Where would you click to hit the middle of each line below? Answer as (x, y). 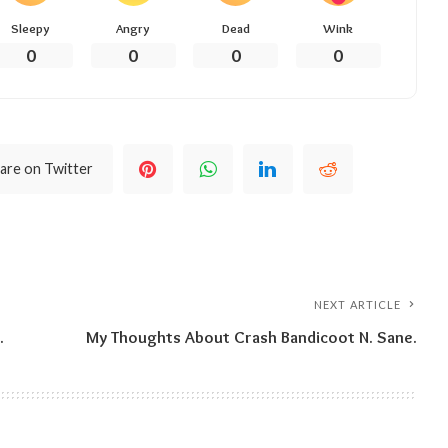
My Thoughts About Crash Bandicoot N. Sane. (252, 336)
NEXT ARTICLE (358, 304)
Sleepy (31, 27)
